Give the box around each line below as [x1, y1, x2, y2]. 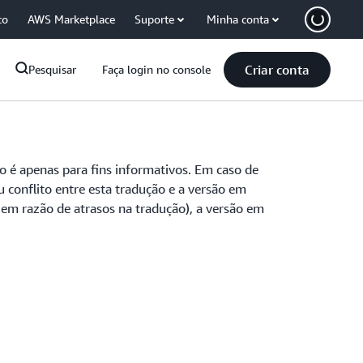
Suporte [135, 12, 174, 26]
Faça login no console [102, 62, 211, 76]
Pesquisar [28, 62, 76, 76]
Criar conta [245, 62, 310, 78]
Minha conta [207, 12, 269, 26]
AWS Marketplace [28, 12, 115, 26]
